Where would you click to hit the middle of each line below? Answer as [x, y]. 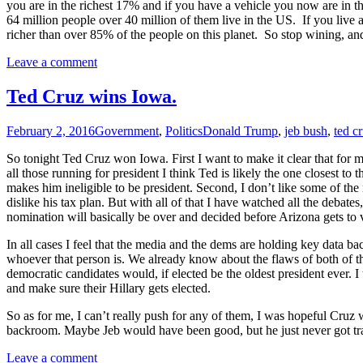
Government [127, 131]
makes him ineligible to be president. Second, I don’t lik [149, 188]
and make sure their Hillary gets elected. [109, 288]
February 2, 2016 [51, 131]
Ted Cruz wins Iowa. [92, 97]
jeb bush [306, 131]
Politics [184, 131]
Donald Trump [240, 131]
